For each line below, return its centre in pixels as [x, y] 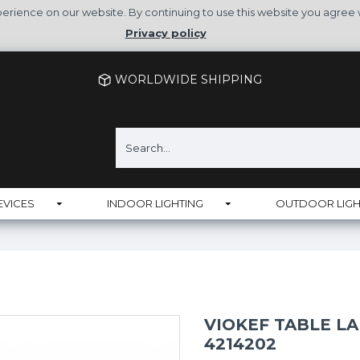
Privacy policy [166, 33]
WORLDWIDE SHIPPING [188, 79]
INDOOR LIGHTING [155, 203]
